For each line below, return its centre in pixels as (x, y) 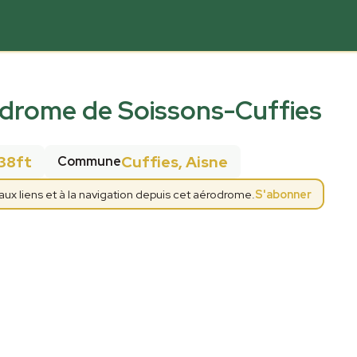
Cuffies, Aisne (175, 161)
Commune (89, 162)
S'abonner (283, 194)
